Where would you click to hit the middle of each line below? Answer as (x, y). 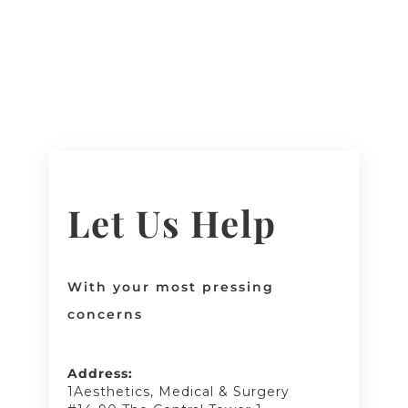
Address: (100, 374)
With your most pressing (170, 287)
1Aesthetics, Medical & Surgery (178, 392)
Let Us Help (172, 223)
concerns (105, 315)
